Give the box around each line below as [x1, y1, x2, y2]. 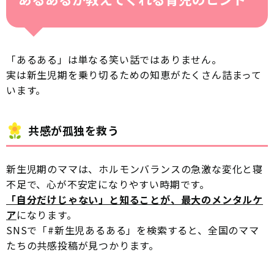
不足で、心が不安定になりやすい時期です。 [6, 176, 210, 191]
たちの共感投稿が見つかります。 [6, 237, 160, 253]
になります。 [16, 207, 77, 222]
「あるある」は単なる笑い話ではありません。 [6, 51, 222, 67]
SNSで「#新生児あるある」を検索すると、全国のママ [6, 222, 259, 237]
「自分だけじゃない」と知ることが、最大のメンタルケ [6, 191, 263, 207]
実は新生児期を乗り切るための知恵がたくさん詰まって [6, 67, 262, 82]
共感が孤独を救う [28, 122, 119, 138]
